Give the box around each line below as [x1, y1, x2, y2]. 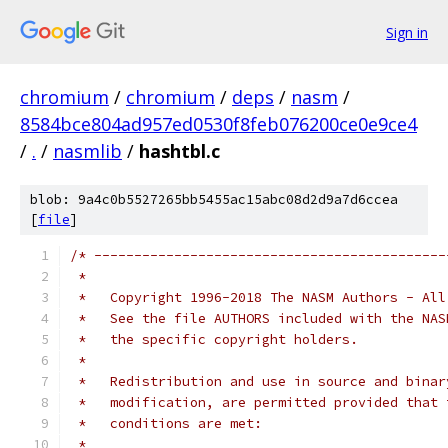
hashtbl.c [139, 139, 220, 163]
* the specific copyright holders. [70, 331, 358, 348]
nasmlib [53, 139, 122, 163]
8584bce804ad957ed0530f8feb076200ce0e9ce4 [20, 112, 417, 136]
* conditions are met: [70, 415, 262, 432]
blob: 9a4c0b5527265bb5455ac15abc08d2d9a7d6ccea [30, 191, 398, 208]
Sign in [386, 22, 428, 42]
